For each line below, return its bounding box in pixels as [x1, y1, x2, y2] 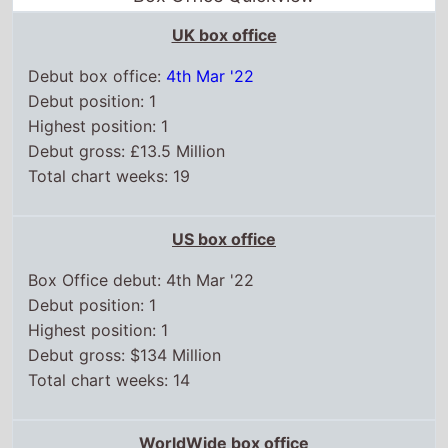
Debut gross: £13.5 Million [28, 140, 226, 161]
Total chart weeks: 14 [28, 369, 191, 390]
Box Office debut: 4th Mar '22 [28, 269, 255, 290]
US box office [172, 228, 276, 249]
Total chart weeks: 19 [28, 165, 191, 186]
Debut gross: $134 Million [28, 344, 222, 365]
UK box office [171, 24, 277, 45]
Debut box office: [28, 65, 167, 86]
